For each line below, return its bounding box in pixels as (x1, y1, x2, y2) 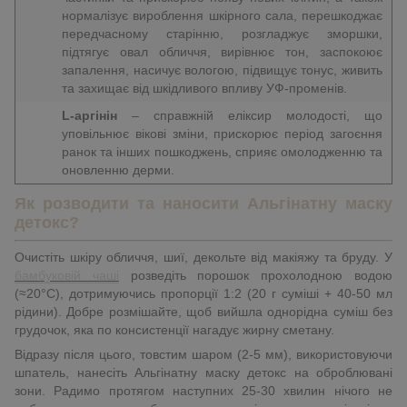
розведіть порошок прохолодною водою (118, 268, 393, 283)
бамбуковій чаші (15, 268, 119, 283)
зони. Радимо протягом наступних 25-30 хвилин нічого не (15, 383, 392, 399)
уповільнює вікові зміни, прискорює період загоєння (62, 125, 382, 141)
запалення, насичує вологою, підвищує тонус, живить (62, 62, 382, 77)
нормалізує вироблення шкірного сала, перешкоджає (62, 7, 382, 23)
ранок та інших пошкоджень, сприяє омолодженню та (62, 144, 382, 159)
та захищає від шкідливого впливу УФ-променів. (62, 80, 347, 95)
